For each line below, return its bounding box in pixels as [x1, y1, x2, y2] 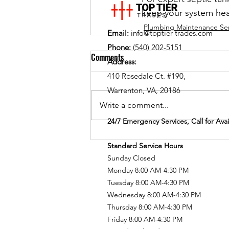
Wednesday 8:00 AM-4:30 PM [107, 190, 201, 199]
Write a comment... [100, 100, 169, 110]
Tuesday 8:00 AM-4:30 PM [107, 178, 189, 187]
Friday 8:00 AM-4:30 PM [107, 215, 182, 224]
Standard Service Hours [107, 141, 183, 150]
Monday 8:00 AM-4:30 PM [107, 166, 189, 175]
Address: [107, 57, 136, 66]
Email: [107, 28, 131, 38]
